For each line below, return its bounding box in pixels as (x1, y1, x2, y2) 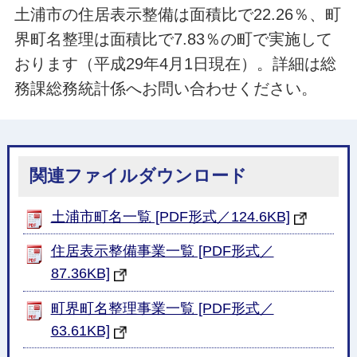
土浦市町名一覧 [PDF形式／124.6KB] (50, 208, 290, 225)
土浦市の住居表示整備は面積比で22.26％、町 (14, 6, 341, 24)
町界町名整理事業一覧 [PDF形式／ (50, 300, 274, 316)
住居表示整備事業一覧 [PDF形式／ (50, 243, 274, 260)
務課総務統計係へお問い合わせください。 (14, 80, 317, 98)
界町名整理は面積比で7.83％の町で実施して (14, 30, 332, 49)
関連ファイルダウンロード (29, 166, 247, 186)
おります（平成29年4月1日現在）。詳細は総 (14, 55, 336, 73)
